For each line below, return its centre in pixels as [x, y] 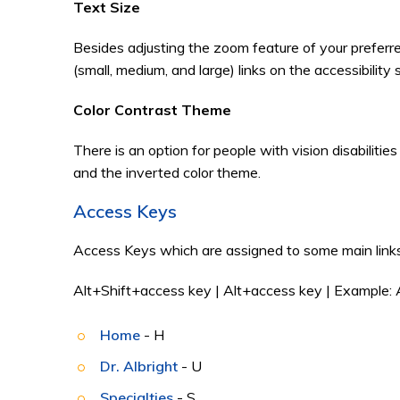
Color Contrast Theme [152, 110]
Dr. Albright [139, 366]
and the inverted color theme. [167, 172]
